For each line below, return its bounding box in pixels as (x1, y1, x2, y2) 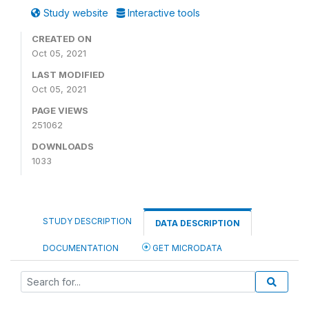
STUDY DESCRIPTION (43, 216, 132, 226)
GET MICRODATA (150, 243, 222, 253)
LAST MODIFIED (32, 69, 105, 80)
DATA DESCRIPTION (155, 218, 240, 228)
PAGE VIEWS (32, 105, 88, 116)
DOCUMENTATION (43, 243, 119, 253)
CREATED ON (32, 33, 92, 44)
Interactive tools (125, 7, 200, 19)
